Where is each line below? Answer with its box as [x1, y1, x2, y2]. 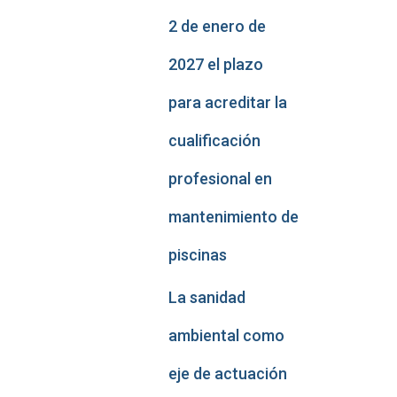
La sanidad [167, 288, 245, 307]
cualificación [167, 131, 261, 150]
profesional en [167, 169, 272, 188]
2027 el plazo [167, 55, 263, 74]
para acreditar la [167, 93, 287, 112]
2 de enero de [167, 17, 266, 35]
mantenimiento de [167, 207, 299, 226]
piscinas [167, 245, 227, 264]
